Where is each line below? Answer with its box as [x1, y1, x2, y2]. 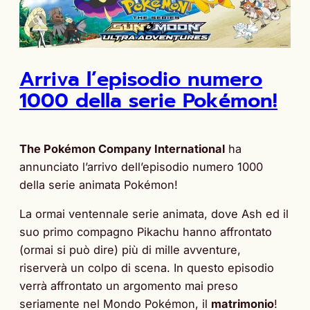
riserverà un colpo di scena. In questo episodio [19, 261, 274, 275]
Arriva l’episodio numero [19, 64, 262, 95]
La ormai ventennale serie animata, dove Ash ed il [19, 207, 289, 221]
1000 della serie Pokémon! [19, 86, 277, 116]
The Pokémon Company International [19, 141, 225, 156]
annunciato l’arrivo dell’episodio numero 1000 [19, 159, 263, 174]
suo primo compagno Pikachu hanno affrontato [19, 225, 272, 239]
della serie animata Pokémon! [19, 177, 178, 192]
